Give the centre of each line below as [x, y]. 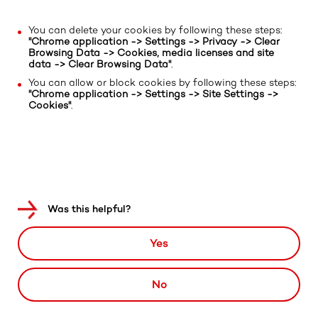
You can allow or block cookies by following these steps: [162, 83]
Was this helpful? [89, 209]
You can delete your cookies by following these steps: [155, 31]
